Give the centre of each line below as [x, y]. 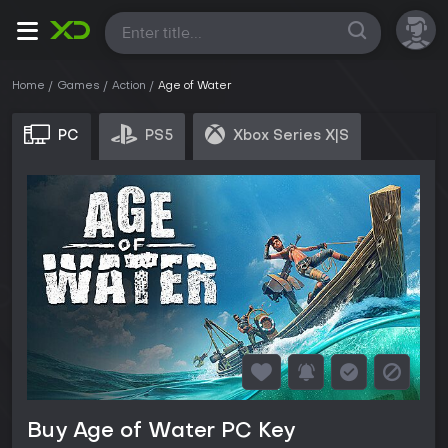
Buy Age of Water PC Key [161, 432]
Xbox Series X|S [291, 136]
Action [129, 86]
